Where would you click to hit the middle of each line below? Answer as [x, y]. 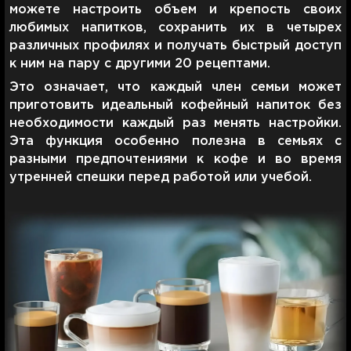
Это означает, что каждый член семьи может [175, 87]
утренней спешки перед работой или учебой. [161, 177]
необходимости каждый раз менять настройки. [175, 123]
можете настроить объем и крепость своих [175, 9]
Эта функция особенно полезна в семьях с [175, 141]
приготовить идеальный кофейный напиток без [175, 105]
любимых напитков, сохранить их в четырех [175, 27]
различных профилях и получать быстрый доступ [175, 45]
